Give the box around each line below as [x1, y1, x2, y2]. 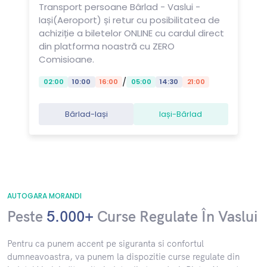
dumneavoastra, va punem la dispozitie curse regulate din [7, 250, 240, 262]
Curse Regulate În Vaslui [94, 206, 257, 225]
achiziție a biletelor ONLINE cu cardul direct [39, 26, 225, 39]
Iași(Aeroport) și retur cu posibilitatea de [39, 13, 221, 26]
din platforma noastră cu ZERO [39, 39, 175, 52]
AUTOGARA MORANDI [7, 190, 82, 201]
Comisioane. [39, 52, 95, 66]
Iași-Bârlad [159, 108, 203, 120]
